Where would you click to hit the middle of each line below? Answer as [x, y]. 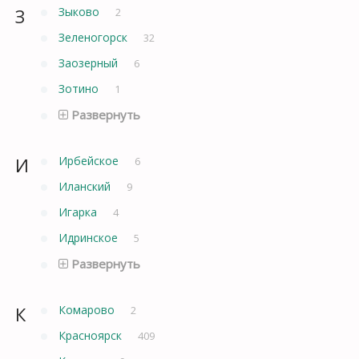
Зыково [81, 11]
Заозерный [90, 63]
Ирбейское [90, 160]
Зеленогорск [95, 37]
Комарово [88, 309]
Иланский [86, 186]
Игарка [79, 212]
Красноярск [92, 335]
